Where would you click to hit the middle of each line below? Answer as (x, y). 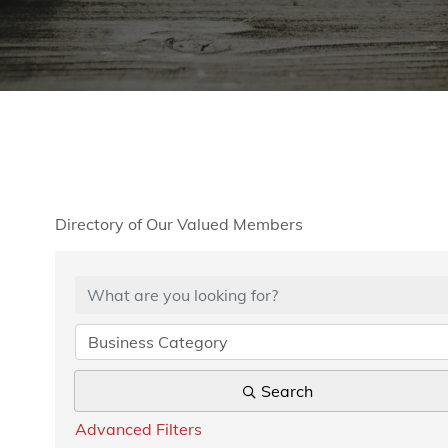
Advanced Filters (138, 429)
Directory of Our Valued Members (179, 224)
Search (286, 391)
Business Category (158, 342)
